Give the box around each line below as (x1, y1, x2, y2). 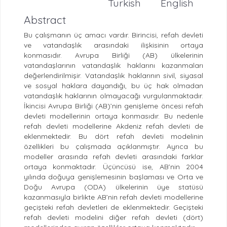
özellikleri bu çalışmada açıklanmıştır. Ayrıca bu (23, 141, 204, 151)
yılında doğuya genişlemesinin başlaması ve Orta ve (23, 172, 204, 181)
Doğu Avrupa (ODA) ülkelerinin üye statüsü (23, 182, 204, 192)
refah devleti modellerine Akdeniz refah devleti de (23, 121, 204, 131)
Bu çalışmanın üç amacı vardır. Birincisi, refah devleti (23, 30, 204, 40)
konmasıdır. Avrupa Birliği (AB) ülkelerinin (23, 50, 204, 60)
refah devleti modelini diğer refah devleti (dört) (23, 212, 204, 222)
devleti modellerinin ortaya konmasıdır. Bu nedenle (23, 111, 204, 121)
